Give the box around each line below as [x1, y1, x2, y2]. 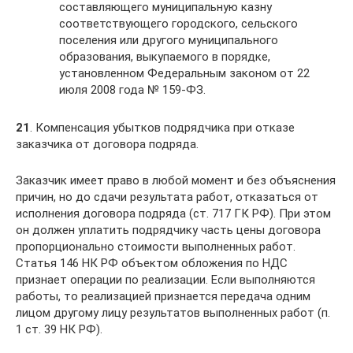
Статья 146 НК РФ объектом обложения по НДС [16, 256, 288, 270]
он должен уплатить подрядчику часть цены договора [16, 223, 321, 237]
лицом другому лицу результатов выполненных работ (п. [16, 306, 330, 320]
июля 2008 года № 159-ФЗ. [59, 83, 206, 97]
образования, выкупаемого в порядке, [59, 50, 270, 64]
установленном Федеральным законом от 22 [59, 66, 310, 80]
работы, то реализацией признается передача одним [16, 289, 310, 303]
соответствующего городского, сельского [59, 17, 298, 31]
